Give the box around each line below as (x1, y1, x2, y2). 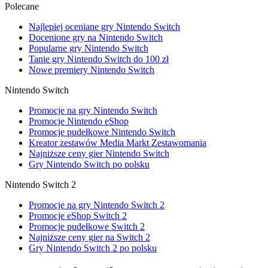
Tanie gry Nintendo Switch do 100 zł (29, 53, 169, 64)
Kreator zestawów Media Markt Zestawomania (29, 137, 206, 148)
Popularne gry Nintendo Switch (29, 42, 148, 53)
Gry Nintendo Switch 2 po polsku (29, 242, 157, 253)
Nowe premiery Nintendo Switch (29, 64, 154, 75)
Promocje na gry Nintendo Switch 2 (29, 199, 165, 210)
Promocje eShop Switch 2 (29, 210, 127, 221)
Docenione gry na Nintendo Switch (29, 32, 163, 42)
